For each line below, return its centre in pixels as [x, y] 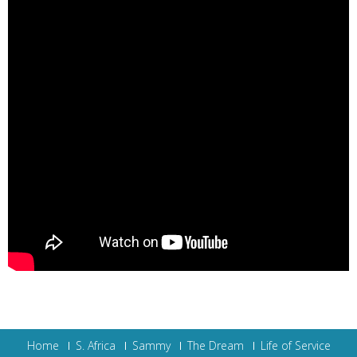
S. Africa [95, 346]
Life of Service [295, 346]
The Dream [215, 346]
